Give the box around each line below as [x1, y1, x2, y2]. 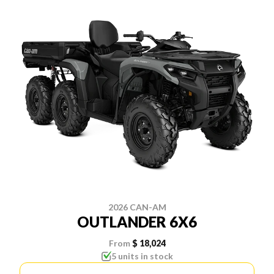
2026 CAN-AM [108, 201, 166, 212]
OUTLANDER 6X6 [77, 212, 197, 231]
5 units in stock [111, 250, 173, 261]
